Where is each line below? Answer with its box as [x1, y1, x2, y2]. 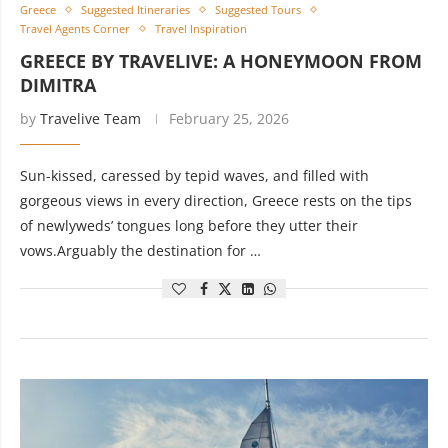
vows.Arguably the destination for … [20, 241, 261, 260]
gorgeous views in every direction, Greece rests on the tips [20, 191, 412, 210]
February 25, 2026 [169, 109, 289, 128]
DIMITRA [20, 73, 96, 97]
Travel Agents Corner [20, 21, 130, 36]
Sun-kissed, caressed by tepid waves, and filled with [20, 166, 369, 185]
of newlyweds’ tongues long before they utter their [20, 216, 358, 235]
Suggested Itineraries [81, 2, 190, 17]
